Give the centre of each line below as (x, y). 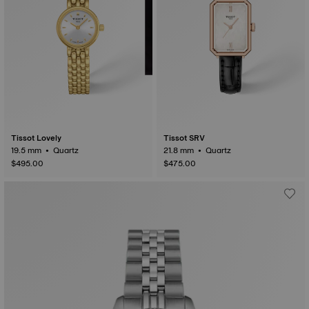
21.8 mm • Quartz (219, 150)
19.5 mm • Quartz (67, 150)
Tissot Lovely (36, 138)
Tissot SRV (184, 138)
